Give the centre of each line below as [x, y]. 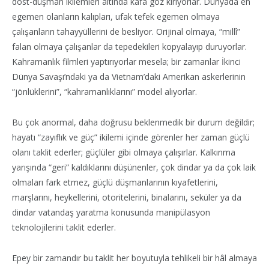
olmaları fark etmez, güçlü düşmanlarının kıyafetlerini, [115, 182]
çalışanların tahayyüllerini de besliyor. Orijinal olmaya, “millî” [126, 31]
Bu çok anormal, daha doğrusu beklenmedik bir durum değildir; [133, 122]
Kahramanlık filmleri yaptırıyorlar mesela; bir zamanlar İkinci [126, 61]
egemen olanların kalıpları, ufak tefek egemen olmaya [116, 16]
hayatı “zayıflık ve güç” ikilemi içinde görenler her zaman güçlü [131, 137]
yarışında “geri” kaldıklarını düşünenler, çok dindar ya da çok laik [134, 167]
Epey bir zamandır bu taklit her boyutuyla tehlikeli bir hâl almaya [134, 258]
